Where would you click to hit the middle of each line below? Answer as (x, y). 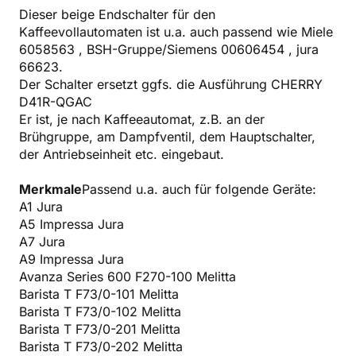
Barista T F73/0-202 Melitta (101, 346)
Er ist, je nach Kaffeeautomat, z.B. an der (142, 119)
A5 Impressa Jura (72, 224)
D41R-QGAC (56, 101)
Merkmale (50, 189)
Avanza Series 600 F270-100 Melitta (128, 276)
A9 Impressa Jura (72, 259)
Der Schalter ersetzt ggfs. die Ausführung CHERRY (171, 84)
